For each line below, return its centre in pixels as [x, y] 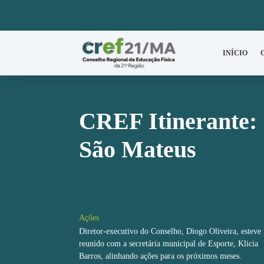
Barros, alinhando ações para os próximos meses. [161, 256]
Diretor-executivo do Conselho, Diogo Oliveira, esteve [170, 231]
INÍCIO [235, 53]
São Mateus [138, 149]
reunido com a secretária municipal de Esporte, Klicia [169, 243]
